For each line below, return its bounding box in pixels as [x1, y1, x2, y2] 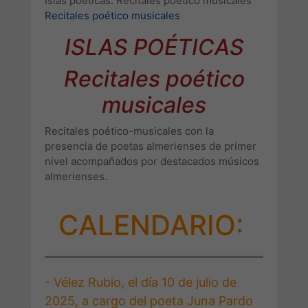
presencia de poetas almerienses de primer [45, 139, 256, 153]
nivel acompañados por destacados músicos [45, 154, 259, 168]
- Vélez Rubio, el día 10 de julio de [45, 274, 236, 289]
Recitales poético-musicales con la [45, 124, 214, 137]
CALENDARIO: [58, 208, 243, 242]
